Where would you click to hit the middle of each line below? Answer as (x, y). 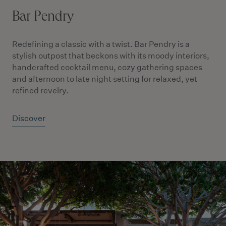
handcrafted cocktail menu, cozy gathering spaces (107, 67)
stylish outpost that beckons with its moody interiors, (111, 56)
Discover (29, 118)
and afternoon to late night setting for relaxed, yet (105, 79)
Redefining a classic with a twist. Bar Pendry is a (101, 44)
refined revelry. (40, 91)
